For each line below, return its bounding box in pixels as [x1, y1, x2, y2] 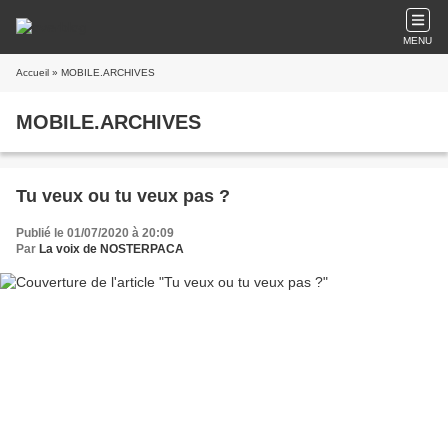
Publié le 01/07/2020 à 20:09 [16, 226, 174, 240]
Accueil [16, 67, 49, 78]
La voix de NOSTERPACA [39, 242, 184, 256]
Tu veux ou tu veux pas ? [16, 186, 230, 206]
